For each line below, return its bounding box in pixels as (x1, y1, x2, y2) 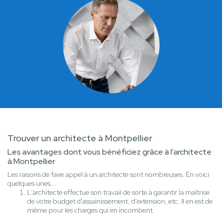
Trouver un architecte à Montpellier (7, 132, 152, 144)
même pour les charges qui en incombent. (27, 206, 155, 215)
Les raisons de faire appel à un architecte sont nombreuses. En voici (7, 170, 209, 179)
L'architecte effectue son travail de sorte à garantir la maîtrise (27, 188, 210, 197)
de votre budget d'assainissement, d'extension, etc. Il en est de (27, 197, 213, 206)
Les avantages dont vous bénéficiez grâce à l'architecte (7, 147, 212, 158)
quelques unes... (7, 179, 56, 188)
